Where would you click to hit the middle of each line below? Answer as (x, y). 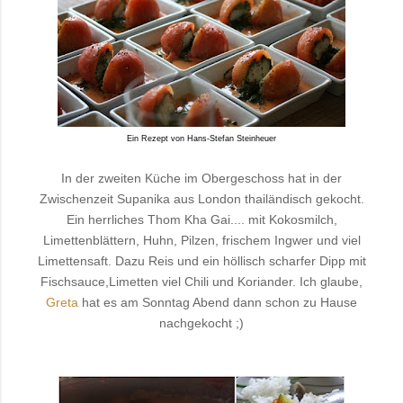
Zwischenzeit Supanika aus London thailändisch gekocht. (201, 199)
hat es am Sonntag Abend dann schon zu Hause (218, 303)
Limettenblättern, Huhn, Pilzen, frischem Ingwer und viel (201, 241)
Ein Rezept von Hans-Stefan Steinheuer (201, 139)
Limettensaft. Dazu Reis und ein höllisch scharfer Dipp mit (201, 261)
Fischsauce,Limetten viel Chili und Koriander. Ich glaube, (201, 282)
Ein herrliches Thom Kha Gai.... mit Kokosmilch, (201, 220)
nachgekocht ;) (201, 323)
